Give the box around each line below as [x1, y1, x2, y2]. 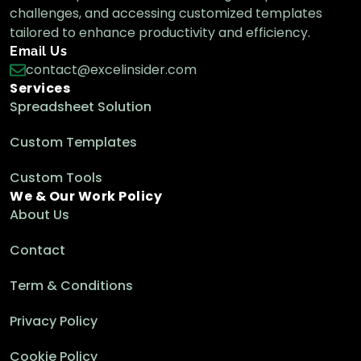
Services [10, 78, 70, 98]
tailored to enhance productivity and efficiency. [10, 23, 310, 42]
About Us [10, 205, 69, 224]
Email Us [10, 43, 67, 59]
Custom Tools [10, 168, 102, 187]
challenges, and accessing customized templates [10, 3, 322, 23]
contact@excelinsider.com [26, 60, 197, 79]
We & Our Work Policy [10, 186, 162, 205]
